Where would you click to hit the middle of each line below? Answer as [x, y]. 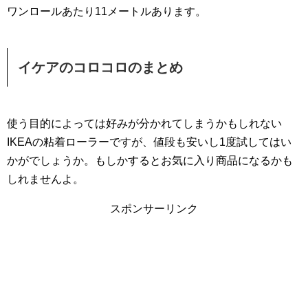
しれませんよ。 [45, 179]
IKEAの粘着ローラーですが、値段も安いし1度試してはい [149, 142]
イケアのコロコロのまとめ [100, 67]
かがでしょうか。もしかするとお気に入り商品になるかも [150, 161]
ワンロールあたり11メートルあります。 [107, 11]
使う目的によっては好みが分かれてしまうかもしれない [144, 123]
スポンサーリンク [154, 209]
